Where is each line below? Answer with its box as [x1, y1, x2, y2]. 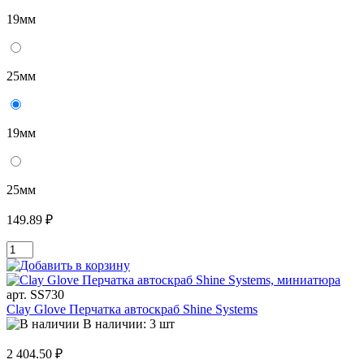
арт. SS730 [6, 288, 64, 302]
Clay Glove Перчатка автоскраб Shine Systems [6, 302, 258, 317]
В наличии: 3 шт [83, 317, 175, 331]
